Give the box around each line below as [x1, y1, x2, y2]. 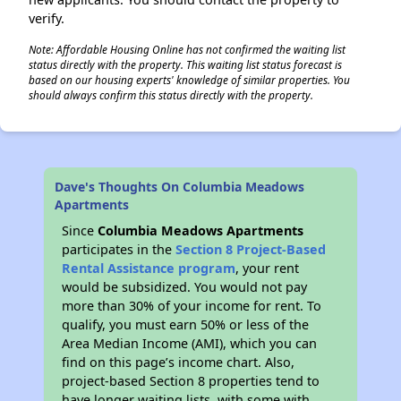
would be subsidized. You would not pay [62, 278, 308, 295]
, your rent [235, 260, 300, 277]
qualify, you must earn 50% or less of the [62, 316, 310, 333]
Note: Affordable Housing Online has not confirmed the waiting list [29, 42, 346, 56]
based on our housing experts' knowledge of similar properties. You [29, 73, 350, 87]
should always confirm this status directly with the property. [29, 88, 313, 102]
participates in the [62, 241, 176, 258]
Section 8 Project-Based [175, 241, 327, 258]
